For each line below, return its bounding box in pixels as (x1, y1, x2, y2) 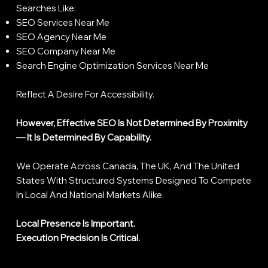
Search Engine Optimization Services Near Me (16, 59, 209, 71)
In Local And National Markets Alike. (16, 188, 164, 200)
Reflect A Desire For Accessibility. (16, 88, 154, 100)
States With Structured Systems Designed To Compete (16, 174, 251, 186)
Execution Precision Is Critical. (16, 232, 140, 243)
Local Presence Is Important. (16, 217, 135, 229)
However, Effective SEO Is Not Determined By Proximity (16, 117, 248, 129)
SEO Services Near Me (16, 16, 109, 28)
